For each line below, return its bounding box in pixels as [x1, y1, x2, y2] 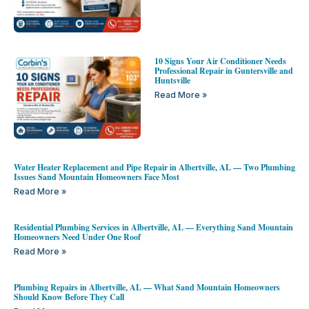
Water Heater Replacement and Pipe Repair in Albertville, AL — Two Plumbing [14, 161, 295, 173]
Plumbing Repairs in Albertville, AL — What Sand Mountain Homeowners [14, 281, 280, 293]
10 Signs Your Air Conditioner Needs [154, 54, 286, 67]
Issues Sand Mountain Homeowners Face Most [14, 170, 179, 183]
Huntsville [154, 74, 190, 86]
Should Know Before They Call [14, 290, 124, 303]
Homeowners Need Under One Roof [14, 230, 141, 243]
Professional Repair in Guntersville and [154, 64, 293, 77]
